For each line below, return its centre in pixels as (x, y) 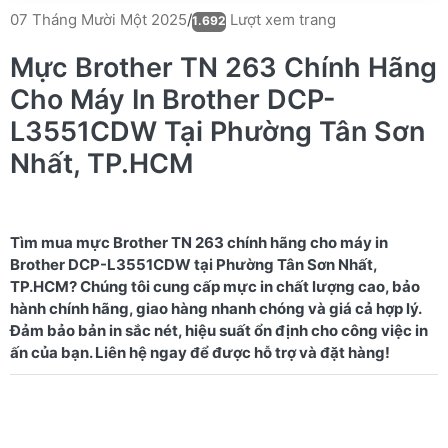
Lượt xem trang (281, 19)
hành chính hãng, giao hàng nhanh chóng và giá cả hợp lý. (216, 308)
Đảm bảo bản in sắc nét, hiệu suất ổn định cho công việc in (219, 330)
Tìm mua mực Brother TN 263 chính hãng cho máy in (199, 242)
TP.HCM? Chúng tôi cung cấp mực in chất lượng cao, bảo (215, 286)
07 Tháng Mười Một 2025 (98, 19)
